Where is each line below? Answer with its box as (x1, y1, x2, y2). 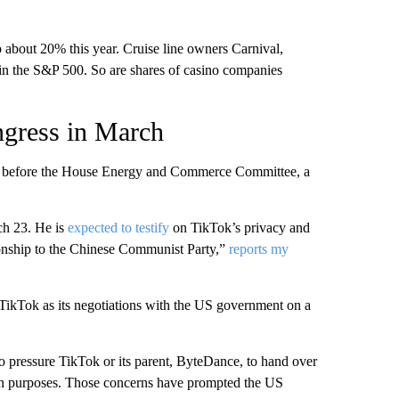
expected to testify (67, 220, 169, 235)
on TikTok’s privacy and (168, 220, 310, 235)
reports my (228, 241, 289, 256)
